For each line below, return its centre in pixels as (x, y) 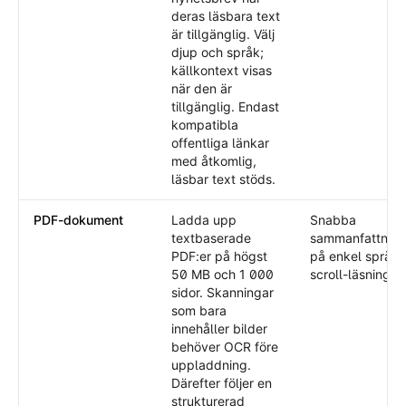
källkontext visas (222, 70)
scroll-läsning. (352, 274)
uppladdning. (211, 365)
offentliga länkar (220, 143)
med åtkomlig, (214, 161)
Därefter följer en (222, 383)
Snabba (333, 220)
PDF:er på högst (219, 256)
